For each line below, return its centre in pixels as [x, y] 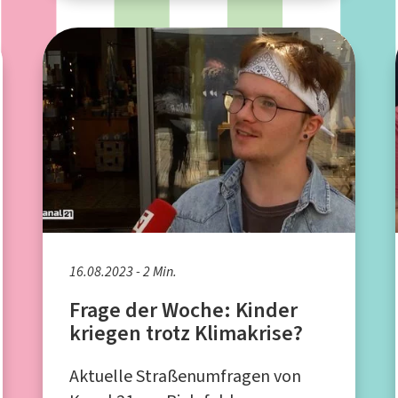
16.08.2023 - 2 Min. [123, 272]
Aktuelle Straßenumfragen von [186, 377]
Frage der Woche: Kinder [184, 310]
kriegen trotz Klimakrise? [187, 334]
